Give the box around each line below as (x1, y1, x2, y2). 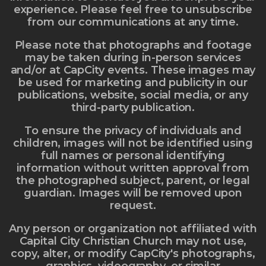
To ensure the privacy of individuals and (24, 124, 242, 138)
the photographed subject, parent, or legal (16, 174, 250, 188)
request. (109, 199, 157, 213)
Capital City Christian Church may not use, (19, 235, 247, 248)
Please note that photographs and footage (14, 39, 252, 52)
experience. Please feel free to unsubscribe (13, 3, 253, 17)
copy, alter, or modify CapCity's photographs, (11, 247, 255, 261)
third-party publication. (71, 101, 195, 115)
